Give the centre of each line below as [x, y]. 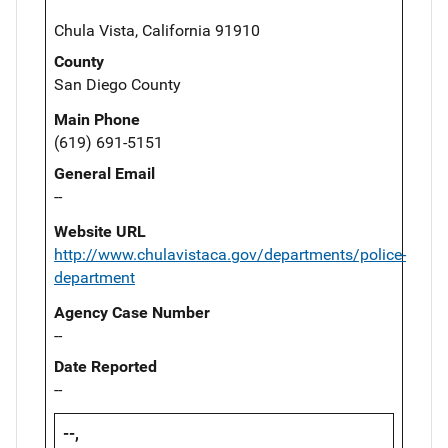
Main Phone [97, 119]
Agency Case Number [132, 312]
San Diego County [117, 84]
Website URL [100, 231]
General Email [104, 173]
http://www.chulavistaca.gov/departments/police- [230, 254]
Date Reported [105, 366]
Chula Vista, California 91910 [157, 30]
